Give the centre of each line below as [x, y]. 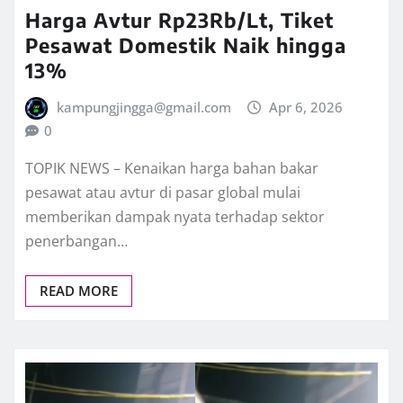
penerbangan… [76, 242]
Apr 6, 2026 [306, 107]
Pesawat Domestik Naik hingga [186, 45]
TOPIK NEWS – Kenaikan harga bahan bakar [172, 169]
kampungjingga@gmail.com [143, 107]
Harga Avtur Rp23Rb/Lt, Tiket [179, 19]
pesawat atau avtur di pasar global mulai [163, 193]
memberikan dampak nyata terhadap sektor [175, 217]
